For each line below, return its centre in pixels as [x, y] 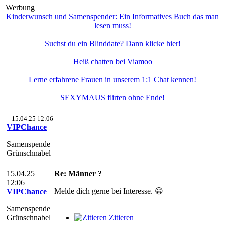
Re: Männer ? [78, 174]
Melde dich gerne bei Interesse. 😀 [109, 191]
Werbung [20, 7]
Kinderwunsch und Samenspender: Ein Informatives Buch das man [113, 16]
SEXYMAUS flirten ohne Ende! [113, 98]
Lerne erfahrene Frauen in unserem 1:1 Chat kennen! [113, 80]
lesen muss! [113, 25]
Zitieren [121, 218]
